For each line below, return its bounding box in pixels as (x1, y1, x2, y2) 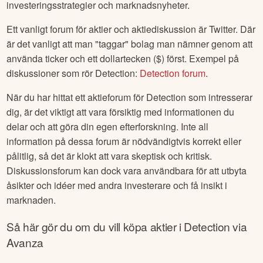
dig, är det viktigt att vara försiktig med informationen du (6, 104, 235, 119)
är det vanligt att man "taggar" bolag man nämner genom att (6, 36, 253, 50)
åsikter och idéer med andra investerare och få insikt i (6, 178, 228, 192)
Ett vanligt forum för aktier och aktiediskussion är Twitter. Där (6, 22, 256, 36)
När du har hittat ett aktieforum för (6, 90, 147, 104)
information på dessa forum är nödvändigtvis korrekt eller (6, 134, 242, 148)
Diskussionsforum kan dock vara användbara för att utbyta (6, 163, 247, 177)
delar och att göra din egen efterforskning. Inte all (6, 119, 209, 133)
